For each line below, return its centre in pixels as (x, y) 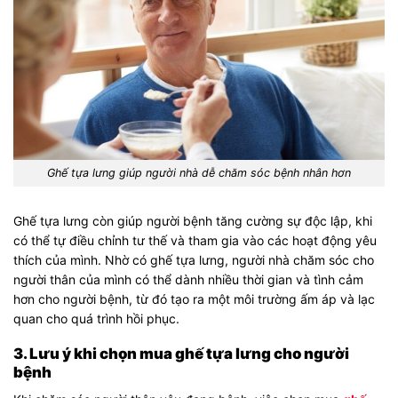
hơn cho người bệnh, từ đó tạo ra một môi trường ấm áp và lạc (194, 298)
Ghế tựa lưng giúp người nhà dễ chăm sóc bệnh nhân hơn (199, 172)
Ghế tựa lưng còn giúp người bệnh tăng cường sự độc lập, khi (193, 220)
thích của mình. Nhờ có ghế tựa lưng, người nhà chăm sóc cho (194, 259)
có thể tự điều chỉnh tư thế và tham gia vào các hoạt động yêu (195, 240)
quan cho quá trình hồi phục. (96, 318)
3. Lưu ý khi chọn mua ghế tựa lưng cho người (181, 354)
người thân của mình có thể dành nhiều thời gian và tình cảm (188, 279)
